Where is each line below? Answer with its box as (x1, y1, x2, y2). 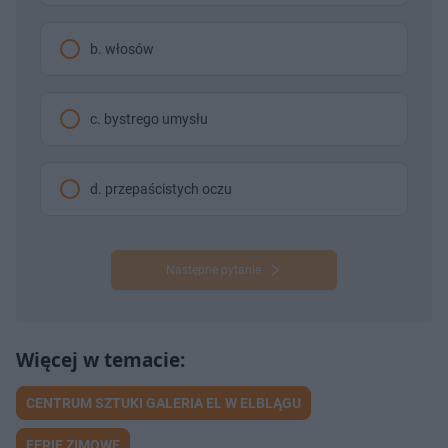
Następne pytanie (165, 262, 261, 277)
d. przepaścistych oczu (90, 180, 232, 197)
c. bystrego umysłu (90, 110, 208, 127)
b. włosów (90, 40, 154, 57)
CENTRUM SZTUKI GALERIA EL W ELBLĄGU (26, 394, 301, 411)
